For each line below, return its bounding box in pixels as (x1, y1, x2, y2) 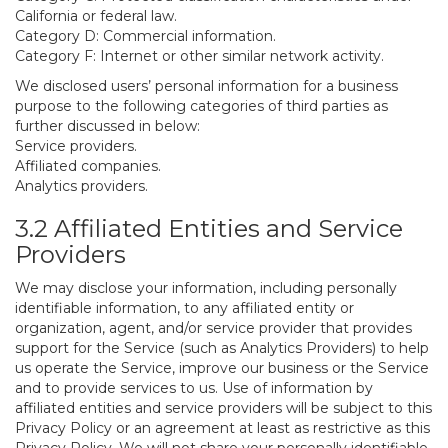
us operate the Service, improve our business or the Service (15, 359, 429, 377)
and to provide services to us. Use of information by (15, 379, 373, 397)
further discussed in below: (15, 117, 200, 135)
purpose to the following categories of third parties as (15, 97, 388, 115)
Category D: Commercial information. (15, 27, 276, 45)
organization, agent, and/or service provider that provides (15, 319, 412, 337)
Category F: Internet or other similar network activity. (15, 47, 384, 65)
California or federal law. (15, 7, 177, 25)
